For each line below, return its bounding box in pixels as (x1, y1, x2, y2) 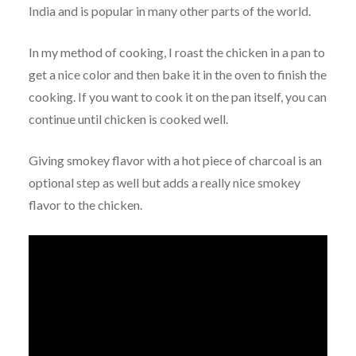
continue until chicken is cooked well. (28, 111, 228, 127)
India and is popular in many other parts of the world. (28, 3, 311, 19)
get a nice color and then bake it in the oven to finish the (28, 67, 327, 83)
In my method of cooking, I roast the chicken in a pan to (28, 44, 325, 60)
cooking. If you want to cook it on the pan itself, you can (28, 89, 327, 105)
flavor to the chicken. (28, 197, 142, 213)
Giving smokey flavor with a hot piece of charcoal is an (28, 153, 322, 168)
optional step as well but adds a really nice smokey (28, 175, 300, 191)
